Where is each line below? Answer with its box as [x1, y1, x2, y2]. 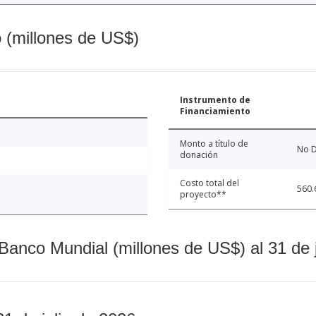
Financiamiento [180, 105, 250, 118]
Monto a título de [180, 138, 248, 150]
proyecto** [180, 188, 226, 201]
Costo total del [180, 177, 239, 190]
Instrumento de [180, 94, 250, 107]
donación [180, 149, 218, 162]
